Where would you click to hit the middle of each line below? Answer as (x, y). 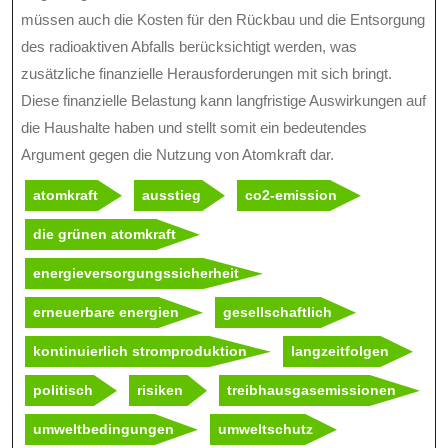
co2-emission (291, 195)
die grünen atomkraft (104, 234)
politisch (63, 390)
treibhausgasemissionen (311, 390)
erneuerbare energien (106, 312)
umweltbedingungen (103, 429)
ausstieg (171, 195)
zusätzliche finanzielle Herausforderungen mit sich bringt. (206, 74)
